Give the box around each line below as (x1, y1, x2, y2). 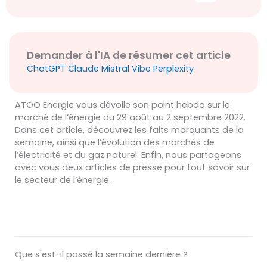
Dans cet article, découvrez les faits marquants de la (15, 124, 244, 136)
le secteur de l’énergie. (15, 174, 111, 186)
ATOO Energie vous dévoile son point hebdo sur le (15, 99, 230, 111)
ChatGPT (27, 63, 68, 74)
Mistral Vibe (101, 63, 153, 74)
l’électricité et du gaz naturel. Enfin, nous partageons (15, 149, 241, 161)
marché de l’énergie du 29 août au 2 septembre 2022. (15, 111, 246, 123)
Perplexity (153, 63, 194, 74)
